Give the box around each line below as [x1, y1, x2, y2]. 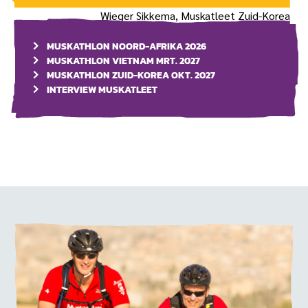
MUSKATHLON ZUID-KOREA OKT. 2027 [46, 68, 215, 83]
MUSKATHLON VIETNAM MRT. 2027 [46, 54, 200, 69]
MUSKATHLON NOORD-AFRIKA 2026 [46, 39, 206, 54]
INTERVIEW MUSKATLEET [46, 82, 157, 98]
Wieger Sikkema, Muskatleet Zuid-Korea [100, 8, 293, 23]
